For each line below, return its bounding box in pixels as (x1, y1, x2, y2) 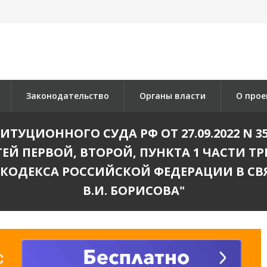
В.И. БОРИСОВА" (82, 182, 185, 198)
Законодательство (26, 90, 109, 101)
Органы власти (139, 90, 206, 101)
